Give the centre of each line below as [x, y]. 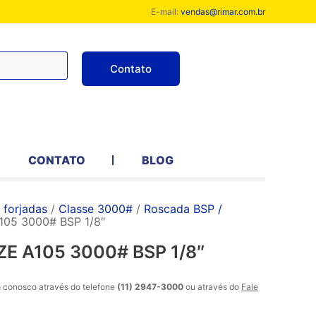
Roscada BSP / [183, 209]
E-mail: [165, 12]
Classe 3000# [96, 209]
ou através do [212, 287]
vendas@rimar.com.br [223, 12]
